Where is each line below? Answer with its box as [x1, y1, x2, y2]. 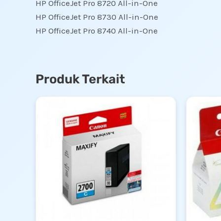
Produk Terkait [36, 72, 125, 87]
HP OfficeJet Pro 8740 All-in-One [36, 26, 158, 36]
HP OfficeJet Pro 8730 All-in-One [36, 12, 158, 22]
